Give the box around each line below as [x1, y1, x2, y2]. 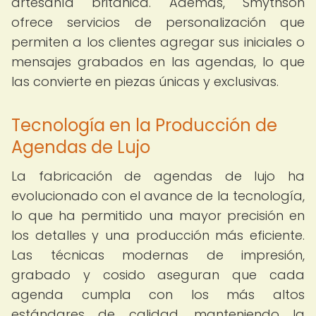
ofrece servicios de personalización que [11, 13, 305, 31]
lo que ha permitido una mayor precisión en [11, 207, 305, 224]
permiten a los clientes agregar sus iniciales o [11, 33, 305, 51]
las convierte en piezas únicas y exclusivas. [11, 73, 279, 90]
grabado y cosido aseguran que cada [11, 266, 305, 284]
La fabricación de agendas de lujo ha [11, 167, 305, 185]
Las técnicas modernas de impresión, [11, 246, 305, 264]
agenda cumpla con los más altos [11, 286, 305, 303]
